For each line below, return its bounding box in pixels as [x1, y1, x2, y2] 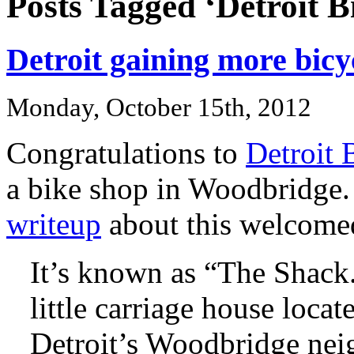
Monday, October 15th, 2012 [6, 92, 311, 122]
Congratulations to [6, 135, 246, 170]
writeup [6, 206, 101, 241]
